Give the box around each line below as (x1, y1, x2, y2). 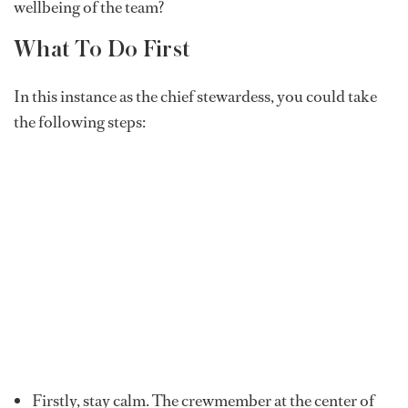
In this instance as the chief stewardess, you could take (14, 86, 377, 108)
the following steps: (14, 111, 146, 134)
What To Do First (14, 36, 190, 63)
